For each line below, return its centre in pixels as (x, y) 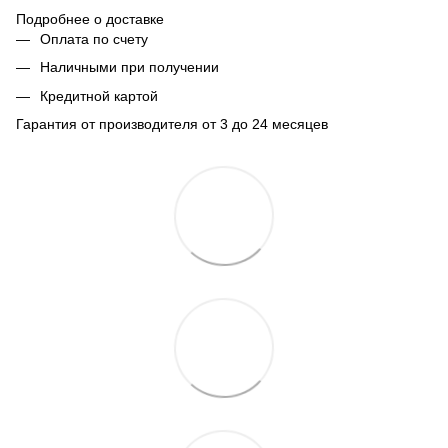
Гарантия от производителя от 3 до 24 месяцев (172, 124)
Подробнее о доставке (90, 18)
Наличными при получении (129, 67)
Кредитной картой (99, 95)
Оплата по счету (94, 38)
